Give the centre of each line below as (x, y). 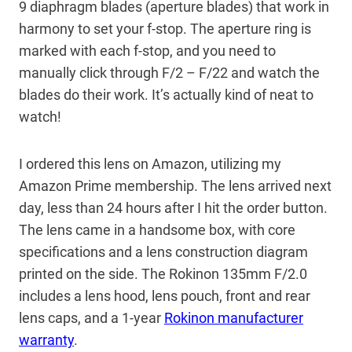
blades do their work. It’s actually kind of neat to (166, 95)
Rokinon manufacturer (234, 318)
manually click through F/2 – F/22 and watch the (169, 73)
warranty (46, 340)
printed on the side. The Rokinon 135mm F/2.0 (163, 274)
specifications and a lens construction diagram (163, 252)
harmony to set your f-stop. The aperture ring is (165, 29)
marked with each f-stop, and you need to (147, 51)
